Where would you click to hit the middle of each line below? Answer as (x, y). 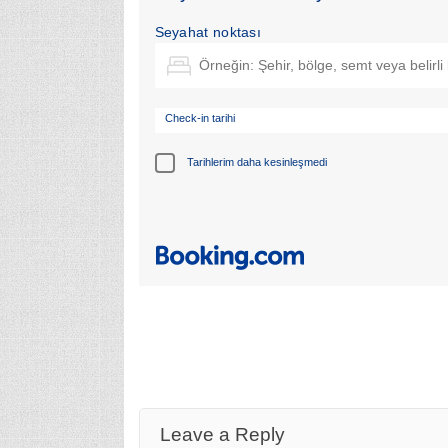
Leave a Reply (222, 434)
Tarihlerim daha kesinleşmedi (256, 162)
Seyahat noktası (207, 32)
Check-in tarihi (199, 117)
